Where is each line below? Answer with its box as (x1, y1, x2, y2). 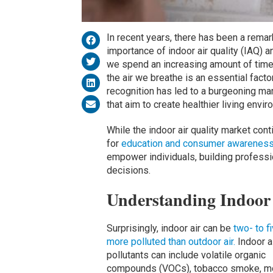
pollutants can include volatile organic (106, 249, 266, 261)
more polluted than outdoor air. (106, 236, 235, 248)
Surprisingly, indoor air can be (106, 222, 233, 235)
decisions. (106, 165, 151, 177)
